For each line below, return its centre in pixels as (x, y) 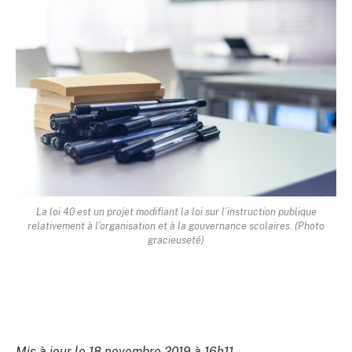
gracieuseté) (176, 240)
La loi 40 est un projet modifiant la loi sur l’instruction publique (176, 211)
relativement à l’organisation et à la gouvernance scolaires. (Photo (176, 225)
